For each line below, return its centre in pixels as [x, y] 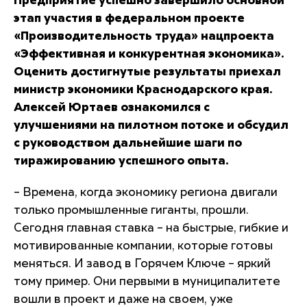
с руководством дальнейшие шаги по [128, 143]
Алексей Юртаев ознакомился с [112, 108]
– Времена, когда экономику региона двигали [146, 193]
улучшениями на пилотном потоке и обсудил [151, 125]
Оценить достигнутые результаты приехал [147, 72]
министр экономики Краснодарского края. [143, 90]
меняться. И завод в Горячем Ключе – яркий [142, 264]
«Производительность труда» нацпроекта [144, 36]
